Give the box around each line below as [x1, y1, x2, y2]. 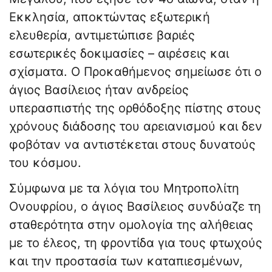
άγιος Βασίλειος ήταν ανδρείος [9, 83, 189, 98]
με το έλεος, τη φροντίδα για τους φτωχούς [9, 236, 262, 251]
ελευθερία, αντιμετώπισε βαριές [9, 28, 195, 43]
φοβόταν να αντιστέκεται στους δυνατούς [9, 137, 256, 152]
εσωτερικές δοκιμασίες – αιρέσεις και [9, 46, 229, 61]
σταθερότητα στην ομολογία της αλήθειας [9, 217, 253, 233]
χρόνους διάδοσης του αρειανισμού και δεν [9, 119, 262, 134]
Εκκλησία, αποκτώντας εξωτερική [9, 10, 210, 25]
